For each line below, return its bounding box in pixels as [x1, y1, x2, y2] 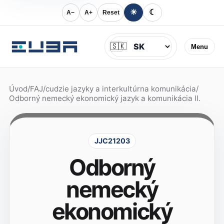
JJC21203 [94, 136, 130, 145]
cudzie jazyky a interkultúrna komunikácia [45, 84, 196, 94]
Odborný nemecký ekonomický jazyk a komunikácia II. [8, 93, 200, 103]
